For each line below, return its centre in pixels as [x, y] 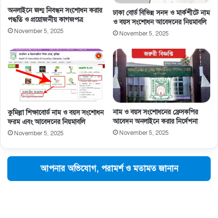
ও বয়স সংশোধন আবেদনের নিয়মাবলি [160, 22]
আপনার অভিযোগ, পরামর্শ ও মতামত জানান [109, 169]
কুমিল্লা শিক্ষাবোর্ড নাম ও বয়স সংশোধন [56, 113]
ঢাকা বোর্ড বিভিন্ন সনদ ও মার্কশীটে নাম [161, 13]
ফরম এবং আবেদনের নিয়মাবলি [46, 122]
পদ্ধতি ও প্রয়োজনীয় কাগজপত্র [45, 19]
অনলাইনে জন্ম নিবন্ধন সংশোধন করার [55, 10]
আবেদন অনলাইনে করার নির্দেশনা [155, 122]
